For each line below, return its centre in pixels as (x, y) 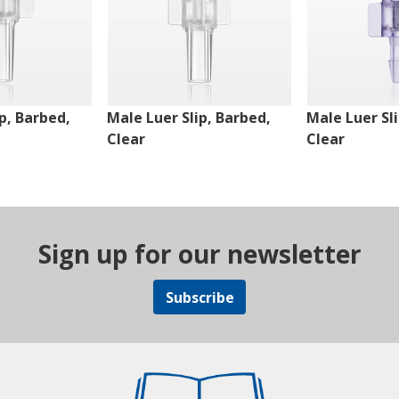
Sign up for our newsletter (199, 254)
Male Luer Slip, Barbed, (188, 118)
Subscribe (199, 297)
